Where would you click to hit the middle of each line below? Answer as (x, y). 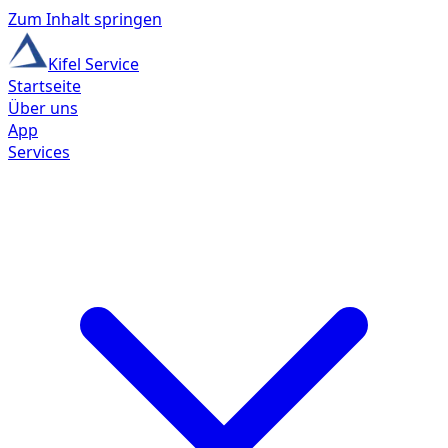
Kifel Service (93, 64)
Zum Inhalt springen (85, 19)
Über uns (43, 108)
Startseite (44, 86)
